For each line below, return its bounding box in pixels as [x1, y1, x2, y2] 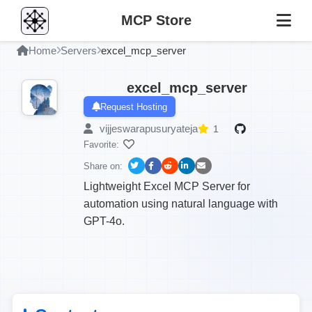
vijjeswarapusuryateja [97, 123, 198, 134]
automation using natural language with [84, 198, 278, 210]
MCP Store [120, 13, 192, 28]
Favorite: [84, 139, 119, 150]
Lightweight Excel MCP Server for [84, 180, 250, 192]
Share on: [84, 160, 123, 171]
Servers [61, 45, 97, 56]
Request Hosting [100, 101, 167, 112]
